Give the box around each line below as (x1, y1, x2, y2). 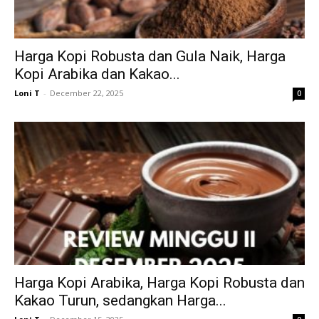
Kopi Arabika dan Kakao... (14, 65, 180, 83)
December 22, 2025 (50, 87, 123, 98)
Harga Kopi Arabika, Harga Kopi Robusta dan (14, 274, 305, 291)
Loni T (14, 87, 40, 98)
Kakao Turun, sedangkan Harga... (14, 292, 226, 309)
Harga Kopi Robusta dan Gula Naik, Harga (14, 47, 286, 65)
